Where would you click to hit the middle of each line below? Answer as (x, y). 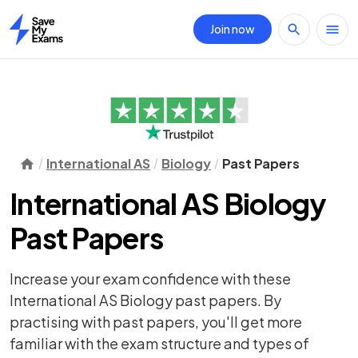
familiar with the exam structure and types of (159, 343)
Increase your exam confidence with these (150, 278)
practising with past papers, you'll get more (156, 322)
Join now (233, 29)
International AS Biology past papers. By (145, 300)
